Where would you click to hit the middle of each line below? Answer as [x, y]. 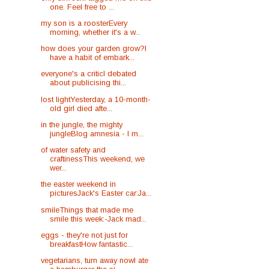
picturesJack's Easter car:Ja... [101, 193]
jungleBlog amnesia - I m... [97, 133]
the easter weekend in [79, 184]
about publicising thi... [88, 83]
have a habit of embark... [92, 58]
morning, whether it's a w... [95, 32]
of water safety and [74, 150]
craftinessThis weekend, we [98, 159]
